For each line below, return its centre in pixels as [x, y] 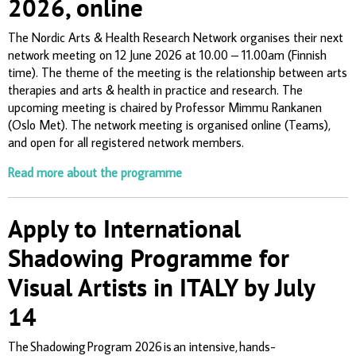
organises [265, 37]
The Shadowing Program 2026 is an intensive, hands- [142, 346]
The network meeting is [132, 124]
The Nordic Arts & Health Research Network [124, 37]
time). [25, 72]
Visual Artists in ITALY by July [161, 287]
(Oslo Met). [38, 124]
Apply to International [124, 228]
